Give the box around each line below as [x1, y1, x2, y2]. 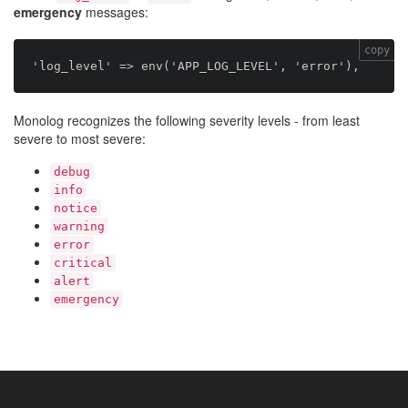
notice [54, 201, 97, 215]
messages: [82, 3, 148, 21]
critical [54, 256, 112, 270]
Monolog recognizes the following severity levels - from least [14, 111, 360, 129]
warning [54, 219, 105, 233]
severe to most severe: [14, 129, 146, 148]
